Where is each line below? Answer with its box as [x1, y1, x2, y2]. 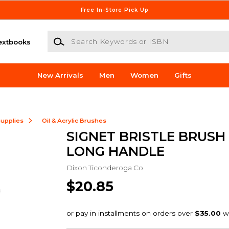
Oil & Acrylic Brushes [41, 117, 106, 124]
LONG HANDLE [66, 143, 165, 159]
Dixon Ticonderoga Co [66, 163, 143, 172]
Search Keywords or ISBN [47, 31, 139, 40]
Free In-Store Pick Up [80, 6, 149, 13]
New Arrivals [37, 71, 84, 80]
